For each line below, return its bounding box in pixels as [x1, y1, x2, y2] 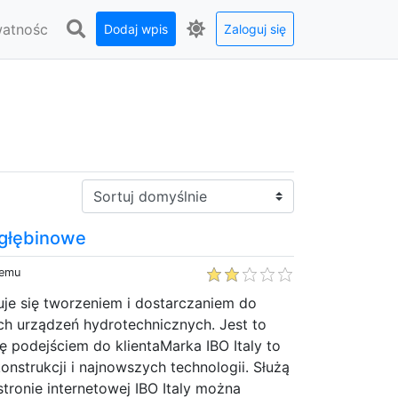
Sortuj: [81, 179, 125, 198]
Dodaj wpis [104, 21, 168, 36]
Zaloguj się [224, 21, 286, 36]
